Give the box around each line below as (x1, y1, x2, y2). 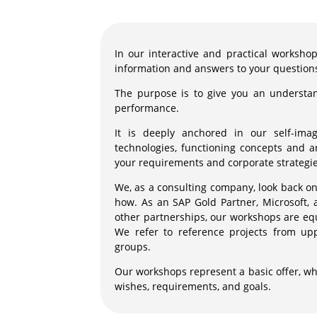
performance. (115, 101, 179, 115)
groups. (115, 240, 151, 254)
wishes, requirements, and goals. (115, 279, 271, 294)
